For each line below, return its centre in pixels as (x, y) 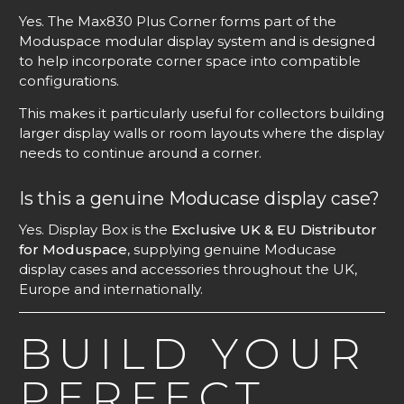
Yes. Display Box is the (95, 229)
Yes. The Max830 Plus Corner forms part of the (178, 21)
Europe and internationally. (111, 289)
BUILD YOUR (193, 354)
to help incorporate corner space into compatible (190, 60)
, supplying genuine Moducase (232, 249)
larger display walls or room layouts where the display (202, 133)
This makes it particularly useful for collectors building (202, 113)
